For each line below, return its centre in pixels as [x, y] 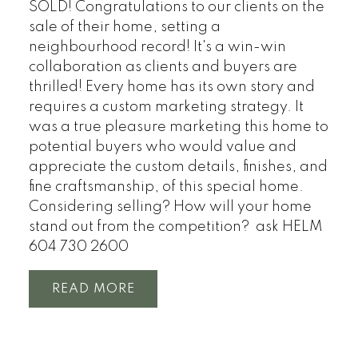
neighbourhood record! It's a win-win [157, 48]
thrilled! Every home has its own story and [171, 88]
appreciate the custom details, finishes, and [178, 167]
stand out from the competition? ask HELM [175, 227]
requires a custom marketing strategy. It [166, 107]
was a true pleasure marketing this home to [178, 127]
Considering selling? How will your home [170, 207]
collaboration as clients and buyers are [163, 68]
